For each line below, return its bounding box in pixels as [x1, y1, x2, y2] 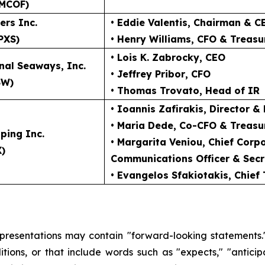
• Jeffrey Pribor [111, 67, 185, 80]
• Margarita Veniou [111, 135, 202, 148]
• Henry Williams [111, 33, 191, 45]
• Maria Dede [111, 119, 173, 131]
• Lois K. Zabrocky [111, 51, 199, 63]
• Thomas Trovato [111, 84, 199, 96]
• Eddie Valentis [111, 16, 188, 28]
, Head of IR [199, 84, 260, 96]
